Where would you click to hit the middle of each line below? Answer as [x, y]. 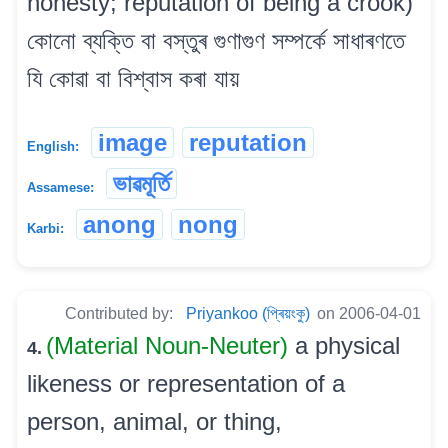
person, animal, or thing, [154, 421]
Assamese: [60, 187]
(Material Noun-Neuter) [170, 345]
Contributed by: [121, 313]
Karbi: [45, 228]
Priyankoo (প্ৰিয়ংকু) [248, 313]
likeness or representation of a [186, 383]
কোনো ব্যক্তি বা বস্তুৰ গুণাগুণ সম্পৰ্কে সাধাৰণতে [216, 40]
